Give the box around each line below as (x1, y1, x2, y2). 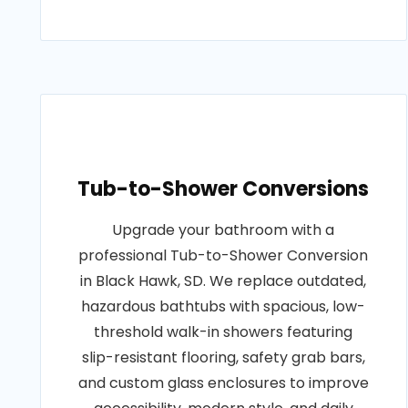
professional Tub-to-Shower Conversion (78, 245, 369, 266)
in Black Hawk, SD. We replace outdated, (80, 270, 367, 291)
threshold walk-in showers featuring (94, 321, 353, 342)
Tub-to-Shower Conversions (77, 175, 370, 203)
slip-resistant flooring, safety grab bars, (81, 347, 365, 368)
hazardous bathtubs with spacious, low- (81, 296, 366, 317)
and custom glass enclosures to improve (77, 372, 369, 393)
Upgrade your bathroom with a (112, 219, 335, 240)
